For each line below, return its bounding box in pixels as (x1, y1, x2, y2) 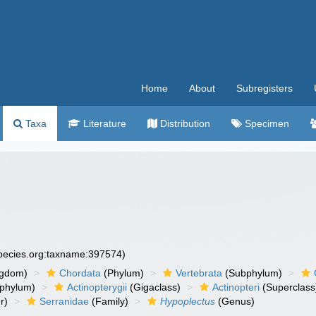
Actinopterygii (67, 281, 128, 293)
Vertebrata (176, 267, 223, 279)
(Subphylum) (222, 267, 283, 279)
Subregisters (236, 83, 293, 94)
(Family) (89, 296, 129, 307)
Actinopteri (212, 281, 260, 293)
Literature (80, 118, 126, 129)
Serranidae (39, 296, 90, 307)
